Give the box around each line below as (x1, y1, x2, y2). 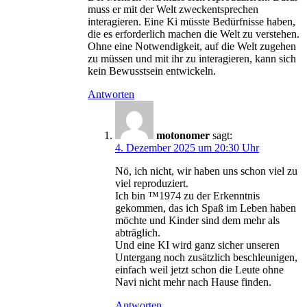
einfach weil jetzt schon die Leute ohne (115, 264, 284, 276)
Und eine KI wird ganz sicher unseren (115, 239, 280, 251)
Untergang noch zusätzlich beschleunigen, (115, 251, 297, 264)
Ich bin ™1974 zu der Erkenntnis (115, 190, 260, 202)
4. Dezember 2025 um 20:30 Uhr (115, 142, 259, 154)
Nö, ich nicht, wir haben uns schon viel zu (115, 165, 297, 177)
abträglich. (115, 227, 160, 239)
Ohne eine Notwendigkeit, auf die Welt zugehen (88, 40, 296, 53)
